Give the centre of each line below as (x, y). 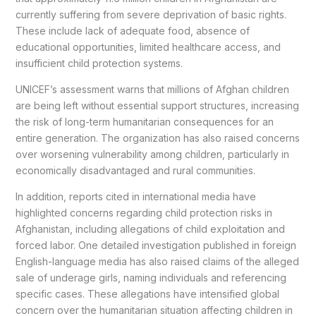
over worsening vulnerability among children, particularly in (152, 154)
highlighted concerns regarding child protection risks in (144, 213)
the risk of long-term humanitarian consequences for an (144, 122)
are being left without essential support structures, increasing (157, 106)
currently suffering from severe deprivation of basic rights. (151, 15)
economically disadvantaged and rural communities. (135, 171)
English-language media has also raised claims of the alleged (157, 262)
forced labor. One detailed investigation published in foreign (156, 245)
